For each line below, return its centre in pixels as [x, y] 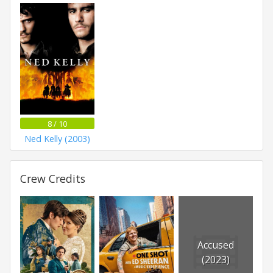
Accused [215, 245]
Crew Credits [53, 178]
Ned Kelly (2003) [58, 139]
